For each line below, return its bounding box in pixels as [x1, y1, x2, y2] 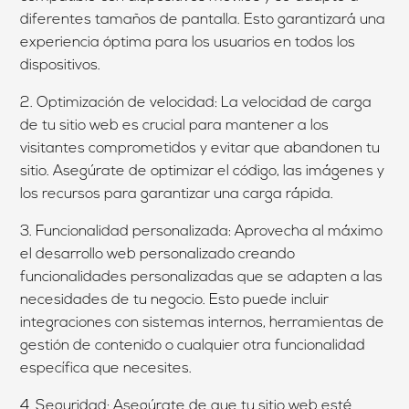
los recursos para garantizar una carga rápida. [20, 186, 334, 202]
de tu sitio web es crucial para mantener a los [20, 118, 330, 133]
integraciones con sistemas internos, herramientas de [20, 315, 385, 330]
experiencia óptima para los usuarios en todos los [20, 35, 356, 50]
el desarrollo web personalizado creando [20, 246, 296, 262]
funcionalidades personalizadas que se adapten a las [20, 269, 383, 285]
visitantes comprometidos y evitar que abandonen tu [20, 141, 381, 156]
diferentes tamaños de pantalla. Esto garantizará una [20, 12, 386, 27]
